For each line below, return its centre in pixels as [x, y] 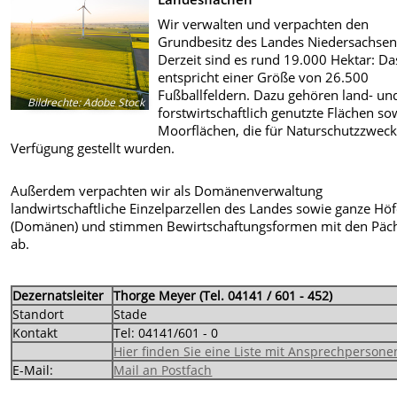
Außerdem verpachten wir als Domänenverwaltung [167, 191]
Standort [39, 315]
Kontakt [35, 333]
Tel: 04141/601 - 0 [166, 333]
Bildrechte [53, 103]
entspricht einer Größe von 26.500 [264, 77]
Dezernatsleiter [58, 296]
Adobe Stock [113, 103]
